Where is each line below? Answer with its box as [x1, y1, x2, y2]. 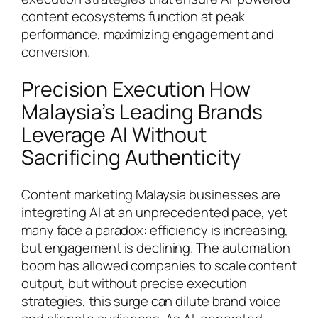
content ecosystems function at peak [21, 7, 245, 26]
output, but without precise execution [21, 273, 248, 292]
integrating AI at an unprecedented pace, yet [21, 202, 287, 221]
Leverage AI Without [21, 121, 207, 149]
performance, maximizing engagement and [21, 25, 275, 44]
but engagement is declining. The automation [21, 238, 290, 257]
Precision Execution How [21, 75, 251, 104]
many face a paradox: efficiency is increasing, [21, 220, 289, 239]
